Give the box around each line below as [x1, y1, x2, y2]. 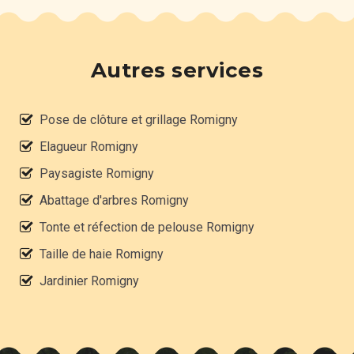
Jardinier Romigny [40, 273, 139, 289]
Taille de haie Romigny [40, 247, 164, 262]
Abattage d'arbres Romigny [40, 193, 189, 209]
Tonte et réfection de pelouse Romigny [40, 220, 254, 235]
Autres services [90, 58, 264, 84]
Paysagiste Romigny [40, 166, 154, 182]
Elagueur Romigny [40, 139, 138, 155]
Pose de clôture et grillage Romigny [40, 112, 238, 128]
